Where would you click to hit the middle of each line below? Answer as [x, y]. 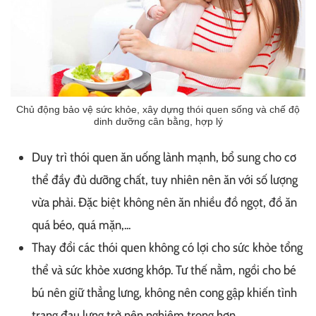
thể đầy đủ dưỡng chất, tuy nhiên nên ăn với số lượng [165, 180]
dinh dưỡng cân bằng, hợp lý [158, 122]
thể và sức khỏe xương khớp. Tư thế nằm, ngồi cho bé [164, 271]
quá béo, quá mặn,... [81, 225]
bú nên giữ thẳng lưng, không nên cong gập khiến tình [164, 293]
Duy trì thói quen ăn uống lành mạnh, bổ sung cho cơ [164, 158]
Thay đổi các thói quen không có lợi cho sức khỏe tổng [167, 248]
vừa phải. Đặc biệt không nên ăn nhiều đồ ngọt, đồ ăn [164, 203]
